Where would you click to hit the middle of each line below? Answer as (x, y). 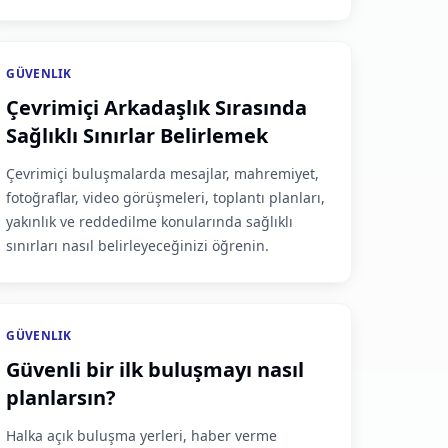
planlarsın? (61, 397)
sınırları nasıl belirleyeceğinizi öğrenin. (138, 245)
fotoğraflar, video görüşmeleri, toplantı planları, (166, 197)
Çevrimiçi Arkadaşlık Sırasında (157, 107)
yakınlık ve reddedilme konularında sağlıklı (150, 221)
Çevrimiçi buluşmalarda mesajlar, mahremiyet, (163, 173)
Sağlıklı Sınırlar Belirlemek (137, 135)
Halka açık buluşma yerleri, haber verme (142, 435)
